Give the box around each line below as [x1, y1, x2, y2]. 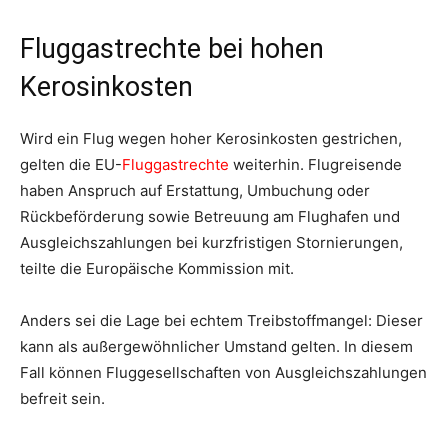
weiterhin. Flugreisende [229, 155, 402, 175]
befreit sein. [20, 389, 105, 409]
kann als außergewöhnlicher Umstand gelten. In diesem [20, 337, 413, 357]
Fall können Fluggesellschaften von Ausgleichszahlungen [20, 363, 427, 383]
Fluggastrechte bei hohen [20, 33, 324, 66]
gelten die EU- [20, 155, 122, 175]
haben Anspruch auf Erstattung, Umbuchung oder [20, 181, 370, 201]
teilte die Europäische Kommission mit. [20, 259, 294, 279]
